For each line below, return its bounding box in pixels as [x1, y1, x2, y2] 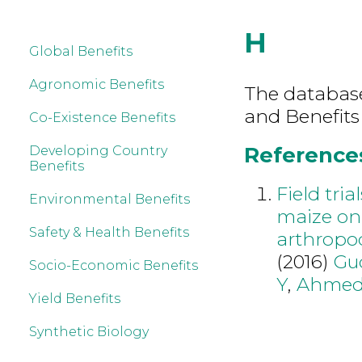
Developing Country [29, 143, 167, 158]
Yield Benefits [29, 291, 120, 306]
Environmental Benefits [29, 192, 190, 207]
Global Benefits [29, 44, 133, 59]
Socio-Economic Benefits [29, 258, 198, 273]
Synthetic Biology [29, 324, 149, 339]
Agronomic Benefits [29, 77, 164, 92]
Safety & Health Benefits [29, 225, 189, 240]
